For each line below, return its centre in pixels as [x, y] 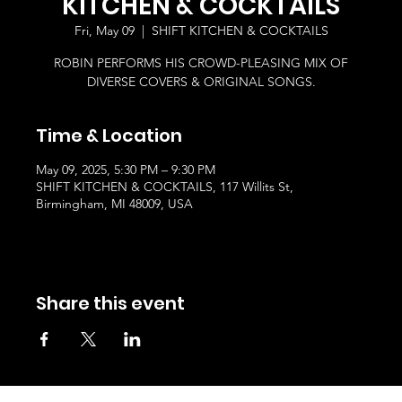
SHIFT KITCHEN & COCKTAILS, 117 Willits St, [165, 187]
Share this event [110, 303]
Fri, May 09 [104, 31]
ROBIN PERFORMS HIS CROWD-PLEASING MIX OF [201, 63]
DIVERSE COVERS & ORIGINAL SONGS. [201, 82]
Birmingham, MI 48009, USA [114, 204]
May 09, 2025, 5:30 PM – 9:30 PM [126, 170]
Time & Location [109, 135]
